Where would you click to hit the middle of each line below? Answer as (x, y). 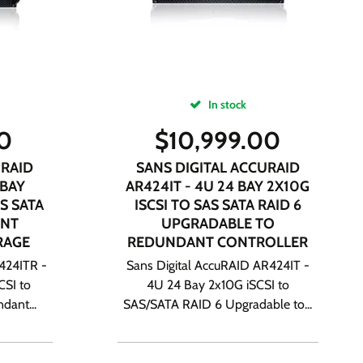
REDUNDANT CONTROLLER (218, 242)
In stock (226, 105)
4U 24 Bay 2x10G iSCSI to (218, 285)
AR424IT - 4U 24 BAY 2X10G (218, 186)
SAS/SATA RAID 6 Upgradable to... (218, 304)
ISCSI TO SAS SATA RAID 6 (218, 205)
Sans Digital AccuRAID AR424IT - (218, 265)
